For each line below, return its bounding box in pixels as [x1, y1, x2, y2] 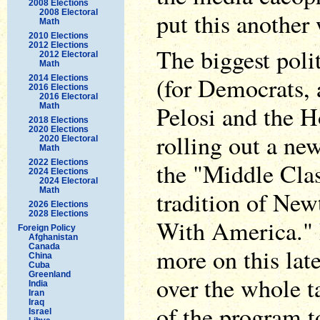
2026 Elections [29, 199, 89, 209]
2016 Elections [29, 81, 89, 92]
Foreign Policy [18, 222, 76, 233]
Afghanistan [29, 231, 78, 242]
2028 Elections [29, 208, 89, 219]
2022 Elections [29, 156, 89, 167]
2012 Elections [29, 39, 89, 50]
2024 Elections [29, 166, 89, 176]
